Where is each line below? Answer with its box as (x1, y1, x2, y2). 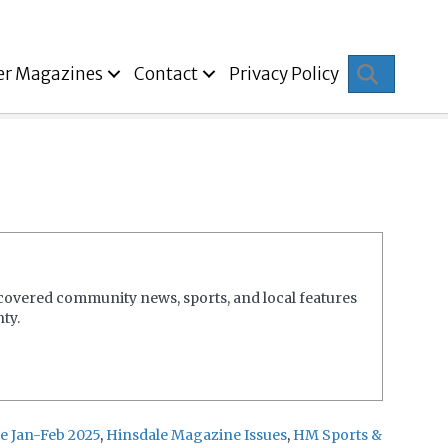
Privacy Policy (228, 63, 339, 85)
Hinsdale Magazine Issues (105, 426, 287, 444)
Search (384, 61, 437, 81)
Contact (133, 63, 198, 85)
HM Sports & (292, 426, 382, 444)
